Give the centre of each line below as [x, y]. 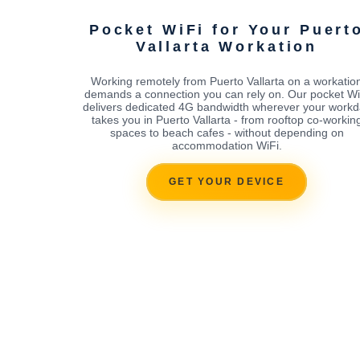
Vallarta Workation [227, 46]
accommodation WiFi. [227, 145]
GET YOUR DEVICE [227, 182]
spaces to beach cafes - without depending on [227, 132]
